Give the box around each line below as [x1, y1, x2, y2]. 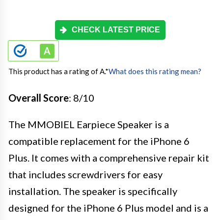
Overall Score [8, 92, 69, 104]
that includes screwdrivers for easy [8, 168, 163, 180]
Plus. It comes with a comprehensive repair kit [8, 152, 209, 164]
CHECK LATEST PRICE [72, 26, 160, 34]
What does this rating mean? [109, 67, 201, 76]
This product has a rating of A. [8, 67, 105, 76]
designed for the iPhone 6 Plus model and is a [8, 202, 208, 214]
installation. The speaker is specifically [8, 185, 177, 197]
